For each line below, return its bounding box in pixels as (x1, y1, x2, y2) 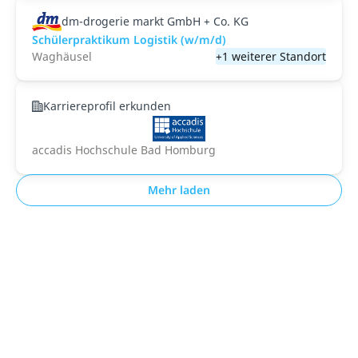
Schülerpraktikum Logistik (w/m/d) (32, 32, 226, 47)
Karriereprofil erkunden (43, 98, 171, 113)
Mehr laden (148, 182, 210, 197)
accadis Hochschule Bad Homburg (32, 142, 216, 157)
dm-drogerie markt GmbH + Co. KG (61, 14, 249, 29)
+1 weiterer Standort (216, 49, 326, 64)
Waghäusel (32, 49, 92, 64)
